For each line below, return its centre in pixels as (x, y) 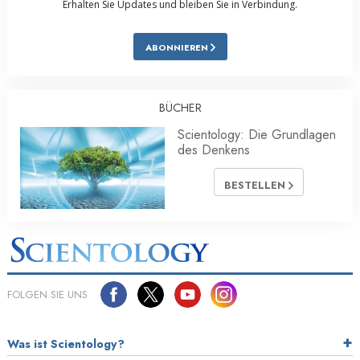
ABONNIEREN (178, 48)
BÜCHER (180, 108)
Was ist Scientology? (66, 344)
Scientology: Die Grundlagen (257, 135)
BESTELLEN (256, 186)
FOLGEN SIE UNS (47, 294)
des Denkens (214, 150)
